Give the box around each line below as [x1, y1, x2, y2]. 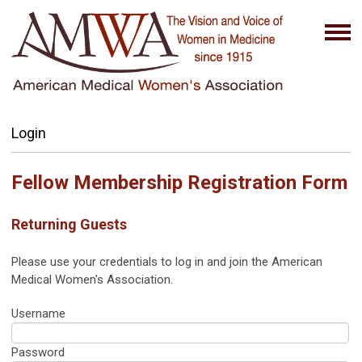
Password [11, 345, 65, 360]
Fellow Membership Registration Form [11, 171, 347, 194]
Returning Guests [11, 216, 127, 233]
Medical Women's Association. [11, 272, 173, 287]
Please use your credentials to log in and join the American [11, 255, 322, 269]
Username [11, 306, 65, 321]
